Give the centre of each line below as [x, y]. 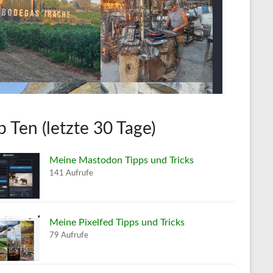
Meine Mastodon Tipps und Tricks [122, 160]
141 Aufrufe [71, 173]
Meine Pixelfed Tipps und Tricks [117, 222]
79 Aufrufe [69, 235]
